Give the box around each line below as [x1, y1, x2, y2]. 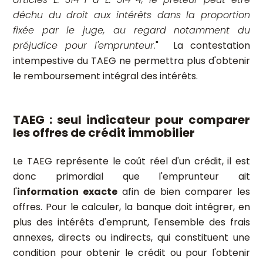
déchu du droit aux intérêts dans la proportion [13, 8, 250, 22]
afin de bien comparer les [117, 185, 250, 198]
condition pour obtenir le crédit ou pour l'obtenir [13, 246, 250, 259]
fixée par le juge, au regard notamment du [13, 23, 250, 37]
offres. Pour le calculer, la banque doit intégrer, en [13, 200, 250, 214]
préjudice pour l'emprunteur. [13, 39, 156, 52]
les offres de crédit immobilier [13, 124, 195, 141]
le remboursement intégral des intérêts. [13, 69, 198, 83]
